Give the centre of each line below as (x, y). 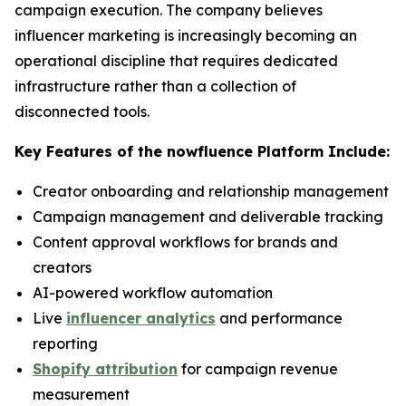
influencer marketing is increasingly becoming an (186, 35)
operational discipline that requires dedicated (176, 61)
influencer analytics (141, 318)
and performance (279, 318)
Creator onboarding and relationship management (211, 191)
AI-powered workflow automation (153, 293)
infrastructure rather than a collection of (155, 86)
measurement (81, 394)
